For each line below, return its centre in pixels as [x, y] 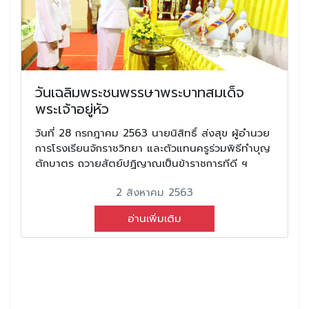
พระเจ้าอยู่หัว [72, 109]
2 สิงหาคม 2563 [154, 192]
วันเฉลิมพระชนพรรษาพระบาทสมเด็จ [140, 92]
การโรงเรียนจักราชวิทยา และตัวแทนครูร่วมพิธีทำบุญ [153, 148]
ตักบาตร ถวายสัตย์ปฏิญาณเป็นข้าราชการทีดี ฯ [141, 163]
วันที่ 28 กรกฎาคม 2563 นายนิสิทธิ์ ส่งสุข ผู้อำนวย [152, 133]
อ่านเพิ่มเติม [154, 218]
